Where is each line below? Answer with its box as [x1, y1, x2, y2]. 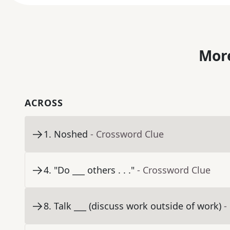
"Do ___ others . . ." [54, 164, 135, 177]
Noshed [54, 128, 88, 141]
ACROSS [25, 97, 63, 109]
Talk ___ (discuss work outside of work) [54, 200, 221, 213]
